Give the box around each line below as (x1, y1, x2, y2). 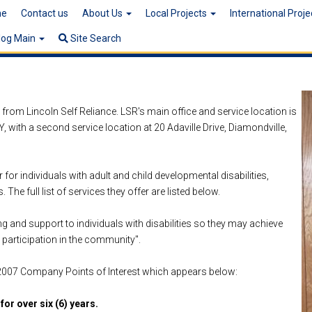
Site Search (68, 33, 121, 44)
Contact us (20, 8, 68, 19)
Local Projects (145, 8, 209, 19)
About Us (81, 8, 125, 19)
